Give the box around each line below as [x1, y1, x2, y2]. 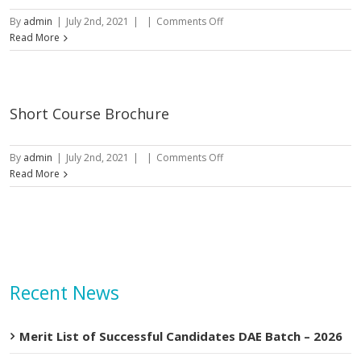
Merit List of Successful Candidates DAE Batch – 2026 [19, 328, 342, 344]
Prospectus [222, 46, 274, 60]
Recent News [10, 280, 119, 305]
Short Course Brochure [10, 104, 169, 123]
